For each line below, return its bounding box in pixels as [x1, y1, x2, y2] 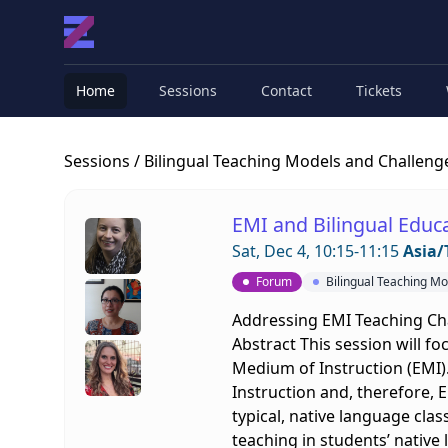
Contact [261, 81, 312, 100]
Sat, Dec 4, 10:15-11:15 [231, 240, 403, 262]
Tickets [356, 81, 402, 100]
